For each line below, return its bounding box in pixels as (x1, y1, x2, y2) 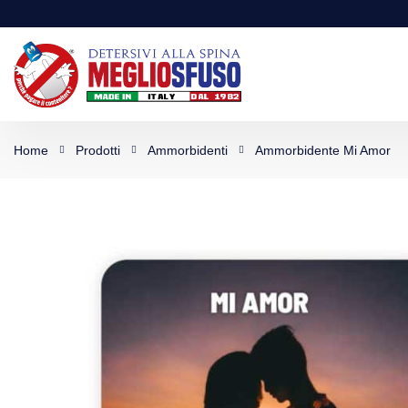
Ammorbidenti (148, 142, 228, 158)
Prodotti (76, 142, 120, 158)
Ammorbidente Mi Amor (255, 142, 391, 158)
